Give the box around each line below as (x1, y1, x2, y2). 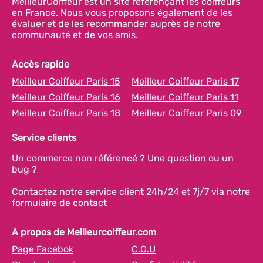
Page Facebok (12, 244, 73, 255)
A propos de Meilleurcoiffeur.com (12, 227, 156, 238)
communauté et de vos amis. (12, 29, 138, 41)
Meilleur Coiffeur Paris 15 (12, 76, 120, 87)
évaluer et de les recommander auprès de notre (12, 18, 220, 29)
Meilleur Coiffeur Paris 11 (131, 92, 238, 103)
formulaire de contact (12, 197, 107, 208)
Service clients (12, 132, 76, 143)
